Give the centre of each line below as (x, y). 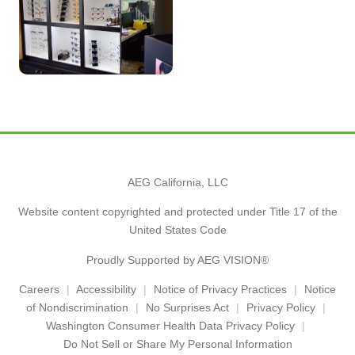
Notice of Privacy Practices (220, 290)
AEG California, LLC (177, 182)
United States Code (177, 230)
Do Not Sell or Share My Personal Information (177, 344)
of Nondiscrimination (77, 308)
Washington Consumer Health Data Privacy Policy (170, 326)
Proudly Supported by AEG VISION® (177, 260)
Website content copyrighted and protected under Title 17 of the (177, 212)
